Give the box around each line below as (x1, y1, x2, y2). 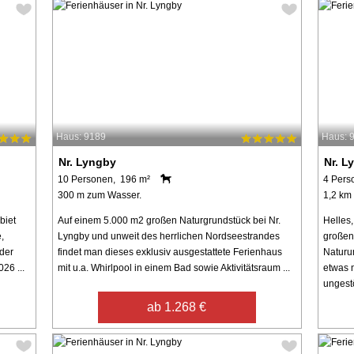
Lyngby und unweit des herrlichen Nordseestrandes (57, 230, 280, 242)
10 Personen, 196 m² (57, 173, 150, 185)
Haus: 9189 (55, 131, 106, 143)
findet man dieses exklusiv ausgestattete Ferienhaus (57, 246, 282, 258)
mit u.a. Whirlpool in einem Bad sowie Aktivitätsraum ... (57, 262, 290, 273)
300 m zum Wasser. (57, 189, 141, 201)
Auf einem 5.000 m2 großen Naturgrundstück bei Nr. (57, 214, 281, 226)
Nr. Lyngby (58, 155, 116, 168)
